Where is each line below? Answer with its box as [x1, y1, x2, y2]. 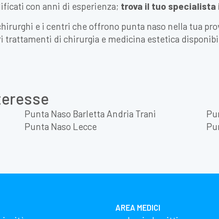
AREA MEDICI [115, 203, 160, 212]
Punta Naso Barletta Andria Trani [24, 108, 156, 119]
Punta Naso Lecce [24, 121, 97, 132]
